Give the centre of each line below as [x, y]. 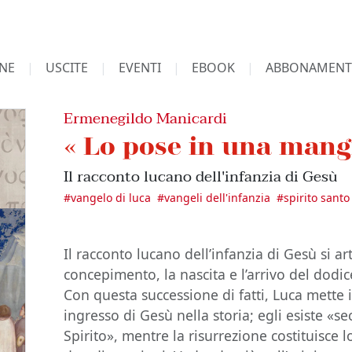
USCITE [66, 68]
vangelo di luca [111, 198]
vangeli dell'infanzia [218, 198]
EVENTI [139, 68]
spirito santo [317, 198]
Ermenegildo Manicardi [146, 118]
